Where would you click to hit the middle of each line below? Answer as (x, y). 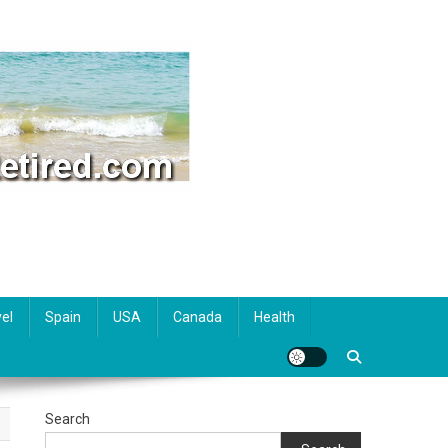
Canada (197, 317)
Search (68, 419)
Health (274, 317)
